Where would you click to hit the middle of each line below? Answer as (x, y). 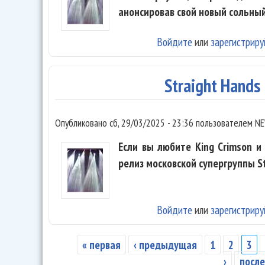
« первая (101, 244)
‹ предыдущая (165, 244)
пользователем (224, 123)
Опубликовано (82, 123)
